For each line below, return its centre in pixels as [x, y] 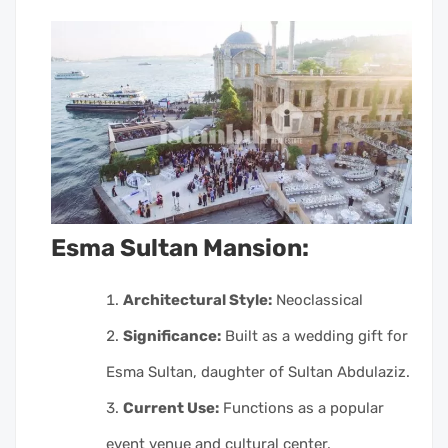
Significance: [172, 336]
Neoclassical [317, 300]
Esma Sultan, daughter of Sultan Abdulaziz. [258, 372]
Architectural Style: [197, 300]
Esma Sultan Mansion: [180, 248]
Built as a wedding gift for [314, 336]
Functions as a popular [301, 408]
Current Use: [171, 408]
